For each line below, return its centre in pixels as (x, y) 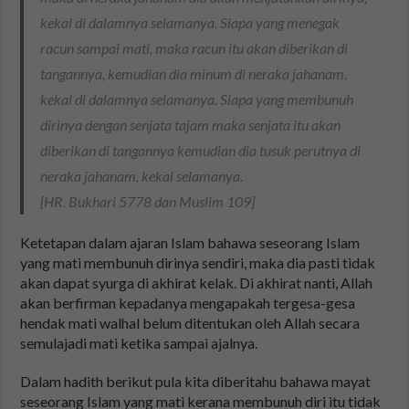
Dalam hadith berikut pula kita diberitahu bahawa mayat (196, 382)
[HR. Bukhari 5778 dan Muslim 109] (148, 202)
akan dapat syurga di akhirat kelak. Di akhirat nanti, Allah (197, 283)
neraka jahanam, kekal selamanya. (142, 176)
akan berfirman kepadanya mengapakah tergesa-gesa (188, 303)
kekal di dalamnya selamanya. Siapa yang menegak (190, 23)
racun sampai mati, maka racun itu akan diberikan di (194, 48)
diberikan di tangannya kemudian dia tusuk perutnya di (201, 151)
